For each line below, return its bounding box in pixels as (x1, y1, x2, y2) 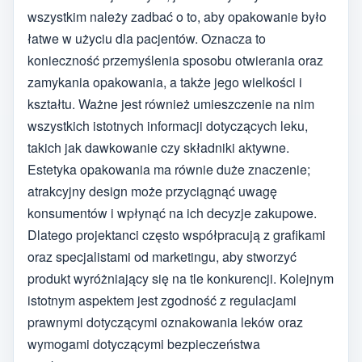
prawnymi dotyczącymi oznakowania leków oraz (27, 312, 303, 331)
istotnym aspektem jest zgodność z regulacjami (27, 290, 297, 309)
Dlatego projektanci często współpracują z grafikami (27, 225, 326, 244)
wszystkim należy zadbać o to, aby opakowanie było (27, 6, 326, 26)
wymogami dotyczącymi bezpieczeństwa (27, 334, 260, 353)
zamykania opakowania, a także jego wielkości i (27, 72, 302, 91)
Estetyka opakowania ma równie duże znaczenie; (27, 159, 310, 179)
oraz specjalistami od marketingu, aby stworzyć (27, 246, 297, 266)
